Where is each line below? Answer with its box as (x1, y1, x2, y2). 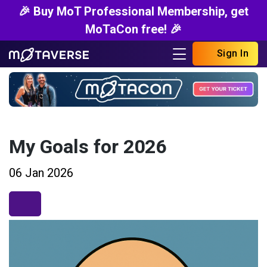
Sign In (214, 48, 249, 60)
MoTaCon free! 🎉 (85, 22, 182, 36)
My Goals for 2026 (9, 132, 166, 162)
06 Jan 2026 (9, 165, 73, 180)
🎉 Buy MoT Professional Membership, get (18, 4, 249, 18)
